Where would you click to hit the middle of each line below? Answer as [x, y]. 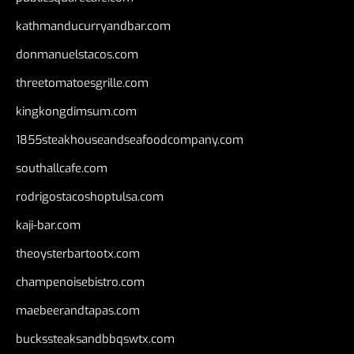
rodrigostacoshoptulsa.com [90, 196]
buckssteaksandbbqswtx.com [95, 339]
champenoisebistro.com [80, 282]
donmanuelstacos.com [77, 54]
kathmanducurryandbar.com [93, 26]
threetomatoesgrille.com [82, 83]
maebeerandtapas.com [78, 310]
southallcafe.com [62, 168]
